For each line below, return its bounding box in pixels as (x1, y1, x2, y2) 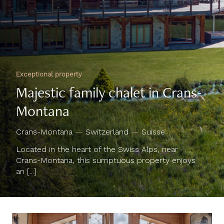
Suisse (141, 111, 165, 121)
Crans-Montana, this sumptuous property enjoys (16, 140, 195, 149)
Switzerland (85, 111, 131, 121)
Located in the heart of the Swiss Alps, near (16, 129, 178, 138)
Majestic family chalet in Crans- (16, 66, 202, 86)
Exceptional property (16, 55, 82, 62)
